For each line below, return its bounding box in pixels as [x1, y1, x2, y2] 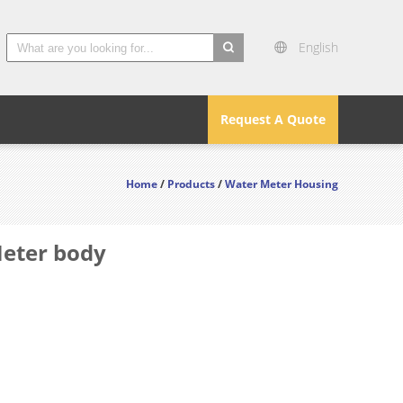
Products [167, 176, 215, 192]
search [213, 64, 254, 82]
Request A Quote [220, 111, 326, 128]
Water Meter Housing [225, 176, 338, 192]
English [299, 39, 338, 56]
